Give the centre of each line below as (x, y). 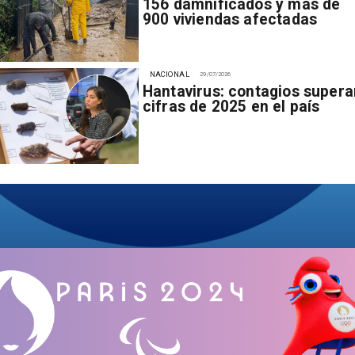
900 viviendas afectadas (230, 20)
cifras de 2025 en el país (231, 106)
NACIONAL (169, 74)
